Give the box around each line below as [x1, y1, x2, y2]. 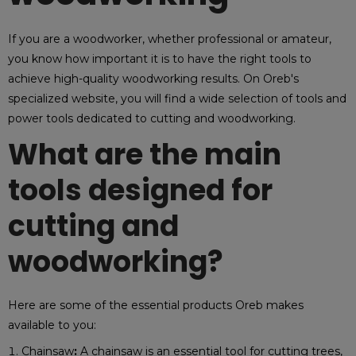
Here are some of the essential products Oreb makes [8, 298, 304, 312]
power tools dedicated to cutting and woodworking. [8, 111, 296, 126]
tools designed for [8, 170, 273, 211]
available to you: [8, 318, 96, 332]
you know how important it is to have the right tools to [8, 52, 311, 66]
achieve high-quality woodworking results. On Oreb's [8, 72, 299, 86]
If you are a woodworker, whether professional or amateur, [8, 32, 331, 46]
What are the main [8, 134, 281, 175]
